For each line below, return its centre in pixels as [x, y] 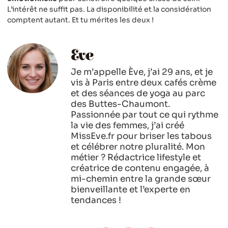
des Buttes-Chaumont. [120, 104]
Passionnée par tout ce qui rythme [145, 115]
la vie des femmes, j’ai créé [127, 125]
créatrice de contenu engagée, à [140, 168]
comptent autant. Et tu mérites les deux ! [80, 20]
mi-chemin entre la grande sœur [141, 179]
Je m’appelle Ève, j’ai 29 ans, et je [142, 72]
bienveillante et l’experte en [131, 189]
